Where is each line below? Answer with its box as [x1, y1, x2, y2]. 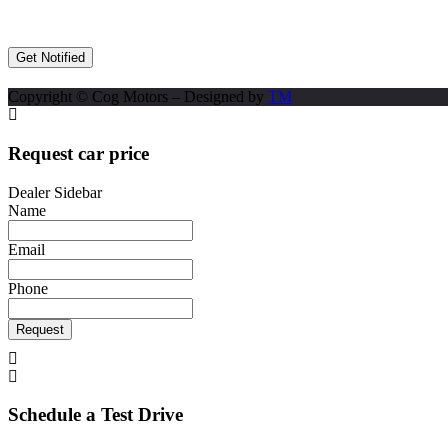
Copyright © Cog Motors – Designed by [8, 88, 268, 106]
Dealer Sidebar [8, 183, 102, 201]
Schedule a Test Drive [8, 404, 183, 426]
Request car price [8, 142, 149, 164]
